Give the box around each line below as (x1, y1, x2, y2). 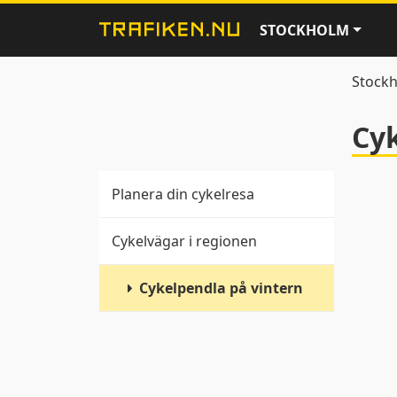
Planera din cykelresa (112, 184, 254, 204)
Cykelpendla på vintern (139, 278, 304, 298)
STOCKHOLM (260, 20, 349, 40)
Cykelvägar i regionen (112, 231, 257, 251)
